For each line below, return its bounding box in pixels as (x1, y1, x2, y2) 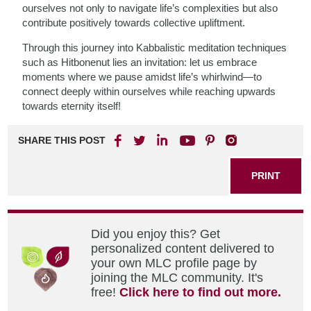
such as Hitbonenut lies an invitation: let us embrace (22, 56, 258, 68)
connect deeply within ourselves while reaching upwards (22, 85, 276, 97)
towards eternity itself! (22, 100, 121, 112)
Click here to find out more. (119, 285, 282, 299)
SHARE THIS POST (18, 135, 106, 146)
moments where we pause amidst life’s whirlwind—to (22, 71, 262, 83)
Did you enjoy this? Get (91, 227, 221, 241)
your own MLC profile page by (91, 256, 258, 270)
